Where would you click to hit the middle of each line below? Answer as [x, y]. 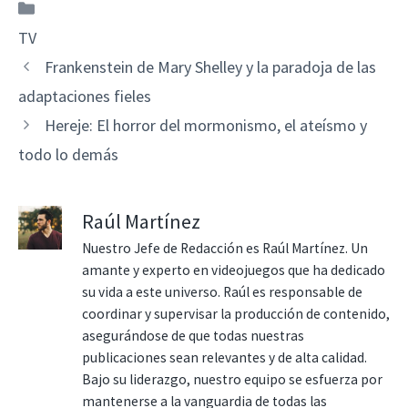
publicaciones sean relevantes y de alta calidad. [224, 357]
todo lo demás [68, 154]
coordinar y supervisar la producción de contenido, [236, 313]
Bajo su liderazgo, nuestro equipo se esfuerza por [232, 379]
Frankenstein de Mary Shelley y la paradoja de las [210, 66]
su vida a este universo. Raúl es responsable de [222, 291]
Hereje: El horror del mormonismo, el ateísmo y [205, 125]
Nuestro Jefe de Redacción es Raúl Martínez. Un [225, 248]
